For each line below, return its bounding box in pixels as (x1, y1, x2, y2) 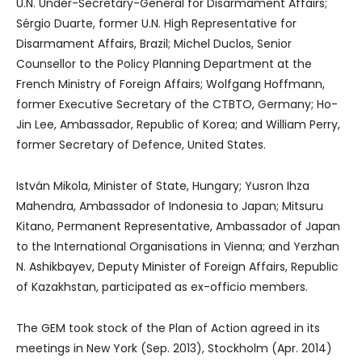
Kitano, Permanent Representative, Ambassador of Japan (16, 218, 340, 234)
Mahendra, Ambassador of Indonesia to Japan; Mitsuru (16, 198, 323, 214)
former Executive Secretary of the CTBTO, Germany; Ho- (16, 96, 338, 112)
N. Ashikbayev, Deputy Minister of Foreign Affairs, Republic (16, 259, 339, 275)
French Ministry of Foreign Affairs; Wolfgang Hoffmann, (16, 76, 325, 92)
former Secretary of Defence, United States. (16, 137, 266, 153)
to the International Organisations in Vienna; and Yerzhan (16, 238, 339, 255)
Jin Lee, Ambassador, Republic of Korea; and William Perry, (16, 116, 340, 133)
